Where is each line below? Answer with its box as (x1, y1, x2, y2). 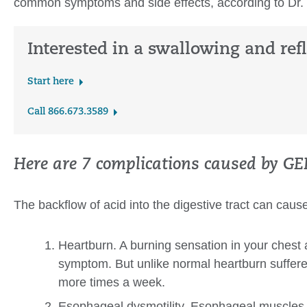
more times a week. (58, 275, 165, 290)
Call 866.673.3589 (27, 107, 108, 118)
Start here (27, 77, 74, 88)
